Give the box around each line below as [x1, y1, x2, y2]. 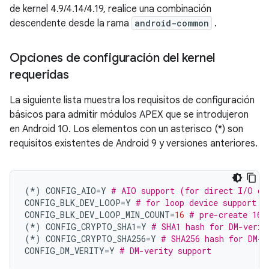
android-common [134, 17, 209, 29]
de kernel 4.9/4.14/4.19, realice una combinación [10, 2, 211, 15]
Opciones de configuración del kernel [10, 50, 215, 65]
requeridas [10, 67, 69, 82]
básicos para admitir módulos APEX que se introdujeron [10, 108, 249, 121]
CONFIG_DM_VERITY [25, 244, 104, 256]
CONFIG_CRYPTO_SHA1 [41, 220, 136, 232]
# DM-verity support [119, 244, 211, 256]
